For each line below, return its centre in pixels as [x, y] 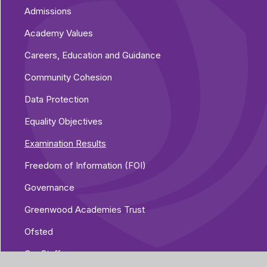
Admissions [48, 11]
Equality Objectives [64, 121]
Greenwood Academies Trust [85, 209]
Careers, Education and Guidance [93, 55]
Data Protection [57, 99]
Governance [50, 187]
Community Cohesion [69, 77]
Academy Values [59, 33]
